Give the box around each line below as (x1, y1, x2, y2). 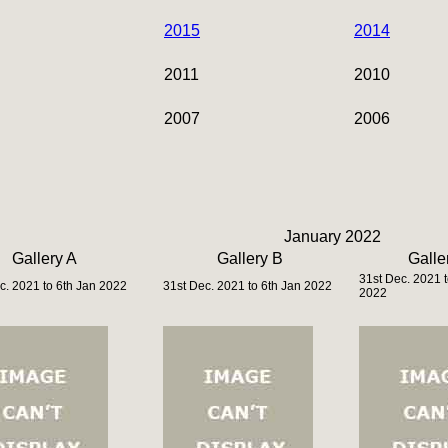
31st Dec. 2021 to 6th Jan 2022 (163, 279, 332, 293)
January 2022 (283, 228, 381, 245)
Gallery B (216, 250, 283, 267)
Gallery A (12, 250, 77, 267)
